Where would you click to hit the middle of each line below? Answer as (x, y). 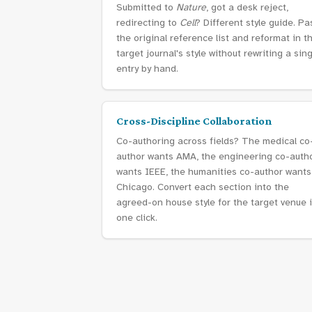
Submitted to (146, 7)
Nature (191, 7)
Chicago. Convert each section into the (203, 187)
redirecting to (148, 23)
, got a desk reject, (247, 7)
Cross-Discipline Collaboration (194, 121)
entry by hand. (147, 69)
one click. (137, 218)
